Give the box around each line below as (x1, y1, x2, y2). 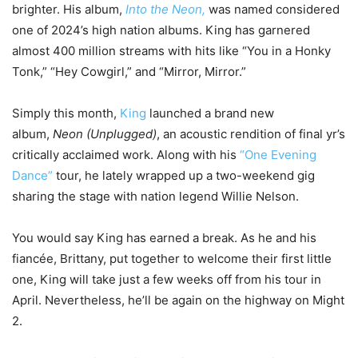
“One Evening (240, 147, 316, 163)
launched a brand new (146, 105, 274, 121)
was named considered (205, 2, 340, 18)
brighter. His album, (12, 2, 125, 18)
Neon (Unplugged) (53, 126, 157, 142)
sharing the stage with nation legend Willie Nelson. (12, 189, 299, 205)
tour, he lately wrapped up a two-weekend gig (53, 168, 315, 184)
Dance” (12, 168, 53, 184)
